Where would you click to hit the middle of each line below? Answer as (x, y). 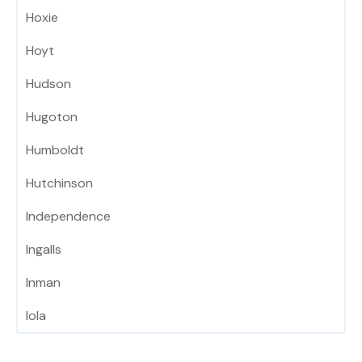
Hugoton (52, 117)
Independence (68, 217)
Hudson (48, 84)
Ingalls (44, 250)
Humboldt (55, 150)
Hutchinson (59, 183)
